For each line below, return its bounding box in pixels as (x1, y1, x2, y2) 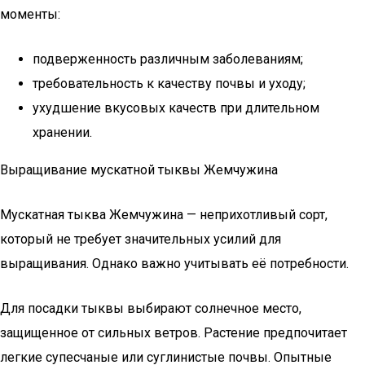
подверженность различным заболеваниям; (33, 51, 303, 67)
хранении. (33, 125, 92, 140)
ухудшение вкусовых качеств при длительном (33, 100, 319, 116)
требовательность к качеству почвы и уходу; (33, 76, 306, 91)
